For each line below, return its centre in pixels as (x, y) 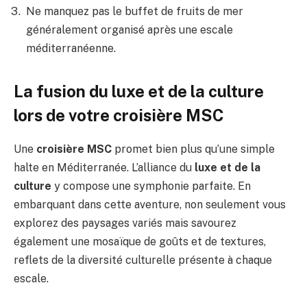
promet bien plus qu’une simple (193, 149)
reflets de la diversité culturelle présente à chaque (143, 260)
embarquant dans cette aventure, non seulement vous (150, 205)
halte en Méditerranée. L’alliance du (104, 168)
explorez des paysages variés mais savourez (125, 223)
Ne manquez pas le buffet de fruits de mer (135, 12)
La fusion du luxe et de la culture (139, 91)
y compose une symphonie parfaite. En (151, 186)
